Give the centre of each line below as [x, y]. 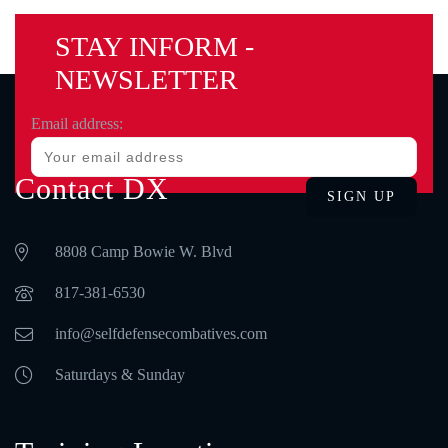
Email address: [77, 123]
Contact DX [92, 188]
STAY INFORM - [154, 46]
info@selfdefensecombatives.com [161, 333]
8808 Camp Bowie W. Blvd [143, 251]
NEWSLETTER [146, 79]
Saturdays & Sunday [120, 374]
